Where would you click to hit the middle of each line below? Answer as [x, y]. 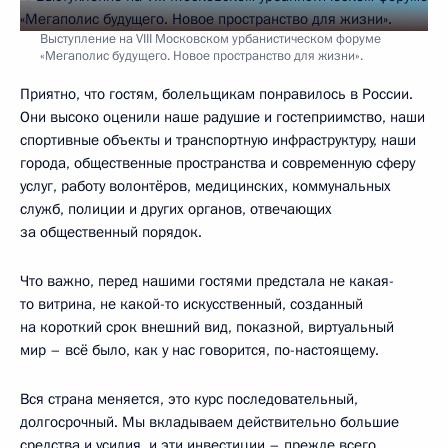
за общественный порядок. [111, 232]
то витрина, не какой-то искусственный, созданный [191, 304]
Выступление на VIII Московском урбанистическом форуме [210, 39]
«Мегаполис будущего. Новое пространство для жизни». [201, 56]
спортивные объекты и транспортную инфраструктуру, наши [218, 140]
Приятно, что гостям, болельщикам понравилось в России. [216, 94]
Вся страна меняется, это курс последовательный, [189, 399]
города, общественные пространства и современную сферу [217, 163]
